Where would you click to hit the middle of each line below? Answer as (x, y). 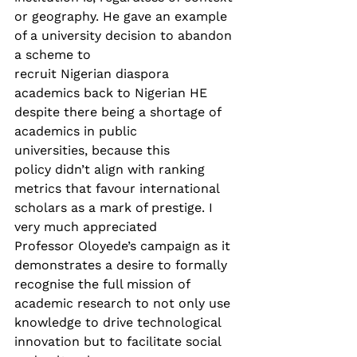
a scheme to (55, 54)
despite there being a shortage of (120, 112)
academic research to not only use (124, 303)
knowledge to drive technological (120, 322)
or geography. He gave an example (123, 16)
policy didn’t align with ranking (112, 169)
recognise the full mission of (104, 284)
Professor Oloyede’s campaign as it (124, 245)
